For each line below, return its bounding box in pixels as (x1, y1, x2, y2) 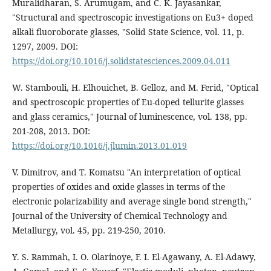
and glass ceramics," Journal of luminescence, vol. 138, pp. (11, 110, 247, 122)
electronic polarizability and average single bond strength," (11, 195, 252, 207)
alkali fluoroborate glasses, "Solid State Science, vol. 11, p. (11, 25, 244, 38)
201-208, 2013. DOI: (11, 125, 90, 137)
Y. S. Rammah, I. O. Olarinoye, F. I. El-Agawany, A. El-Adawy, (11, 250, 256, 263)
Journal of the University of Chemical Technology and (11, 209, 227, 221)
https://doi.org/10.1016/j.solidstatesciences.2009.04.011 (11, 54, 230, 67)
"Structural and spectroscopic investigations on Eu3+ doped (11, 11, 253, 23)
